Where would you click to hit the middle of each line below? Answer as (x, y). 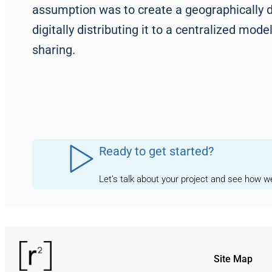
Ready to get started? (156, 151)
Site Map (233, 259)
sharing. (53, 50)
